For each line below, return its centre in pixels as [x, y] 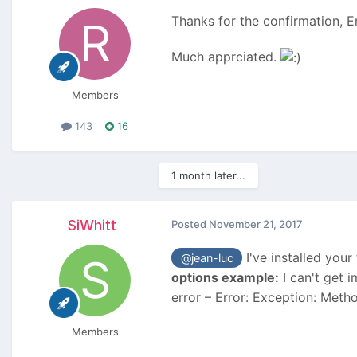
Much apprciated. [226, 57]
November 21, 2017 [256, 224]
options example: [225, 278]
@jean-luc [207, 257]
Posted [190, 224]
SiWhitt [92, 225]
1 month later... [208, 175]
